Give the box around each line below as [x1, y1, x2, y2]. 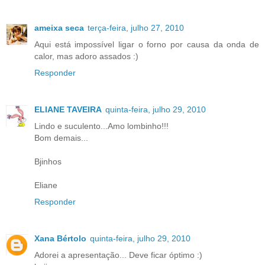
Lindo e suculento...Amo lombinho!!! [34, 121, 169, 131]
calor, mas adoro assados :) [34, 51, 138, 62]
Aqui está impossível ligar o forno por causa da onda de [34, 40, 259, 50]
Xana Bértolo [34, 234, 86, 244]
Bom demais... [34, 133, 88, 143]
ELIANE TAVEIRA [34, 105, 102, 115]
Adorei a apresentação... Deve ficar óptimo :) [34, 250, 202, 260]
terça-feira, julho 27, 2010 [88, 23, 184, 33]
